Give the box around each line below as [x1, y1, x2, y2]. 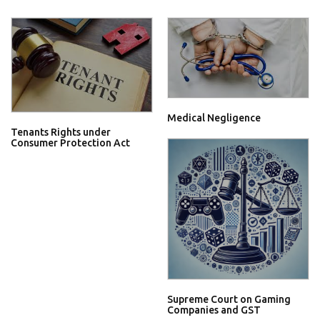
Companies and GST [167, 304, 261, 316]
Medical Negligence [167, 111, 261, 124]
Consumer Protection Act [11, 137, 130, 149]
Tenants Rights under [11, 126, 111, 139]
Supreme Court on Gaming [167, 293, 291, 305]
